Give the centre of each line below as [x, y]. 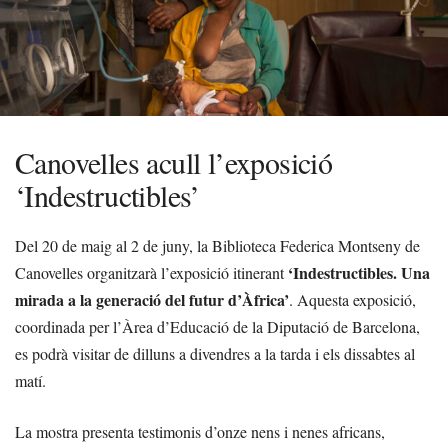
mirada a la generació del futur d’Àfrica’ [152, 299]
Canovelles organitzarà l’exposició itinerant [151, 272]
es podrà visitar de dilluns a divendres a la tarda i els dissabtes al [215, 353]
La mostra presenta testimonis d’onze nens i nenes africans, [200, 431]
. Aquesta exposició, [352, 299]
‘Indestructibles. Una [359, 272]
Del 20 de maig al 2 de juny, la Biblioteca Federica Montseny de [217, 245]
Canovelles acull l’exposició [174, 162]
